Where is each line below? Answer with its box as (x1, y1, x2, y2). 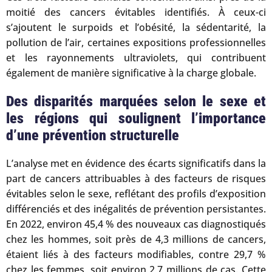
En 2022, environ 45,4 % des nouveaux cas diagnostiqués (6, 217, 266, 231)
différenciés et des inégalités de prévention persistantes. (6, 202, 266, 216)
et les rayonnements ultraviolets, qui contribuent (6, 51, 266, 64)
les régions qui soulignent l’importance (6, 110, 266, 127)
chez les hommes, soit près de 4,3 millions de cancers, (6, 232, 266, 246)
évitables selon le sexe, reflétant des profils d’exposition (6, 186, 266, 200)
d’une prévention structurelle (6, 127, 179, 144)
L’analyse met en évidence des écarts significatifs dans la (6, 156, 266, 170)
